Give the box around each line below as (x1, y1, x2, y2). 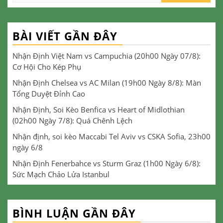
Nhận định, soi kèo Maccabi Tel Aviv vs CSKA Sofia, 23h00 (12, 131, 211, 141)
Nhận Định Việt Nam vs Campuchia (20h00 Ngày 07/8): (12, 50, 201, 61)
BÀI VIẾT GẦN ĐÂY (12, 28, 117, 43)
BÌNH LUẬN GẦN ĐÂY (12, 205, 136, 221)
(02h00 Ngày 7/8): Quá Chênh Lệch (12, 115, 132, 125)
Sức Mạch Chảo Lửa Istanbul (12, 169, 110, 179)
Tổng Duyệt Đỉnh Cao (12, 88, 85, 99)
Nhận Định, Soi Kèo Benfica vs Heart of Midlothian (12, 104, 185, 114)
